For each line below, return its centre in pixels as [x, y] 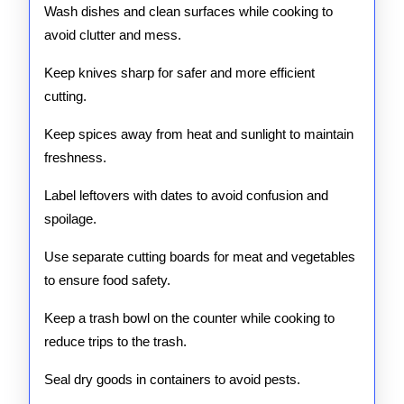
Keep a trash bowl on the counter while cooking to [189, 318]
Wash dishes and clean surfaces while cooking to [188, 11]
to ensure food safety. [107, 280]
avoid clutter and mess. [113, 35]
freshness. [75, 157]
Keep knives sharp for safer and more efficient [179, 73]
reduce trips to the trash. [115, 341]
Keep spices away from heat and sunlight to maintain [199, 134]
